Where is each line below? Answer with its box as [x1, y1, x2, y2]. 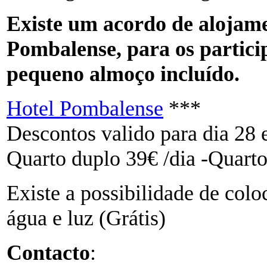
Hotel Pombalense [7, 97, 163, 120]
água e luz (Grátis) [7, 206, 166, 230]
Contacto [7, 241, 90, 265]
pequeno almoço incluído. [7, 62, 240, 86]
